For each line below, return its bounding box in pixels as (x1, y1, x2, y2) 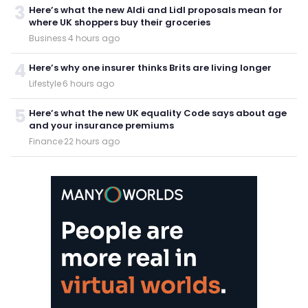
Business (29, 32, 67, 44)
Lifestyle (29, 77, 61, 89)
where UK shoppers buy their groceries (29, 15, 210, 29)
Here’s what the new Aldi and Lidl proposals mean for (29, 3, 283, 16)
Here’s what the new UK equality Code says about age (29, 106, 287, 120)
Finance (29, 135, 63, 147)
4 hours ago (68, 32, 120, 44)
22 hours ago (64, 135, 120, 147)
